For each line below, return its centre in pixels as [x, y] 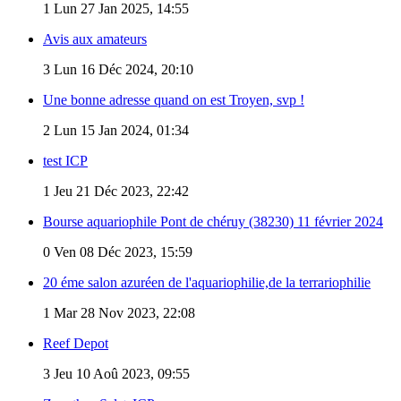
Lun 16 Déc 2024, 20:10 [122, 69]
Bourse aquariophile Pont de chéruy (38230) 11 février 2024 [213, 221]
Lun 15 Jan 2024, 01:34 [119, 130]
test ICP [65, 160]
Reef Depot [76, 343]
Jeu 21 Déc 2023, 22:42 [119, 191]
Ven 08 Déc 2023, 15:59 [121, 252]
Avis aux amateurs [95, 38]
